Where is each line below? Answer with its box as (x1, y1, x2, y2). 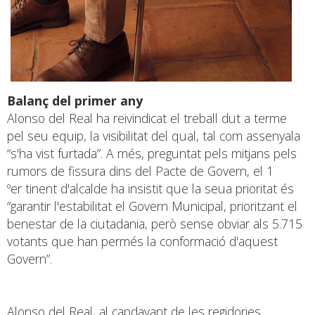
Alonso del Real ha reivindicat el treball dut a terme (7, 109, 287, 127)
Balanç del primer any (7, 91, 143, 109)
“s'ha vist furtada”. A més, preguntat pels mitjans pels (7, 144, 297, 162)
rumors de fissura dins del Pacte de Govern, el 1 (7, 162, 274, 179)
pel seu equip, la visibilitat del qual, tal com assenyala (7, 127, 300, 144)
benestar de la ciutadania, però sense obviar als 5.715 (7, 214, 302, 232)
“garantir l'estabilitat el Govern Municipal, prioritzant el (7, 197, 297, 214)
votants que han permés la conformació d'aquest (7, 232, 278, 250)
